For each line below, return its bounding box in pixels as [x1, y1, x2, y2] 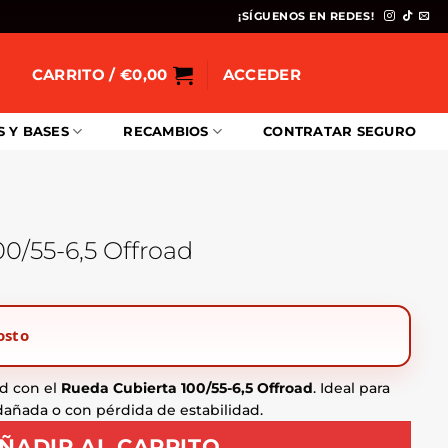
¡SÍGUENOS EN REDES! [238, 9, 375, 23]
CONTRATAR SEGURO [263, 124, 417, 139]
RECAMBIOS [123, 124, 209, 139]
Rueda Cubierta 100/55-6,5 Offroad [61, 378, 313, 397]
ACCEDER [222, 64, 301, 84]
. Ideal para [313, 378, 390, 397]
